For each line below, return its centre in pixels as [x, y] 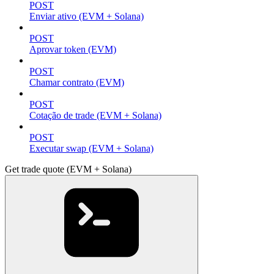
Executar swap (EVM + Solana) [91, 149]
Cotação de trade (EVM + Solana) [95, 116]
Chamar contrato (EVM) [77, 83]
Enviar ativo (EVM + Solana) [87, 17]
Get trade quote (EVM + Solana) [68, 169]
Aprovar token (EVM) [73, 50]
